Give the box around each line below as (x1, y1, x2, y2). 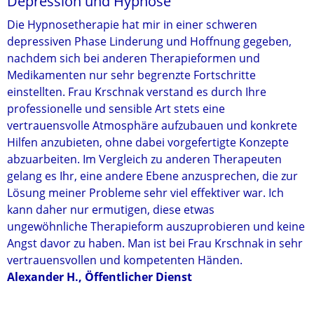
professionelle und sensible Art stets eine (7, 101, 225, 116)
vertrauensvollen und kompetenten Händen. (7, 252, 243, 268)
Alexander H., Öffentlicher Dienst (7, 269, 192, 285)
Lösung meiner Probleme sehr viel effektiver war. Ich (7, 185, 284, 200)
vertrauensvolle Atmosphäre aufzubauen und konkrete (7, 118, 297, 133)
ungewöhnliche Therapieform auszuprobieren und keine (7, 219, 305, 234)
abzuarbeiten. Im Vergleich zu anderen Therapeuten (7, 151, 282, 167)
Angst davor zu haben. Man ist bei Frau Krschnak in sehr (7, 235, 303, 251)
